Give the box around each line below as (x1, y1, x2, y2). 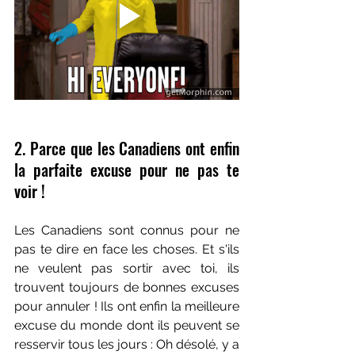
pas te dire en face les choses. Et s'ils (14, 242, 239, 257)
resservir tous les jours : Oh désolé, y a (14, 337, 239, 352)
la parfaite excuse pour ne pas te (14, 158, 239, 181)
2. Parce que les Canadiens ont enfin (14, 136, 239, 160)
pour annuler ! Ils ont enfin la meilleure (14, 299, 239, 314)
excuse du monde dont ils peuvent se (14, 318, 239, 333)
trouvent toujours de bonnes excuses (14, 280, 239, 295)
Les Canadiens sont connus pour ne (14, 223, 239, 238)
